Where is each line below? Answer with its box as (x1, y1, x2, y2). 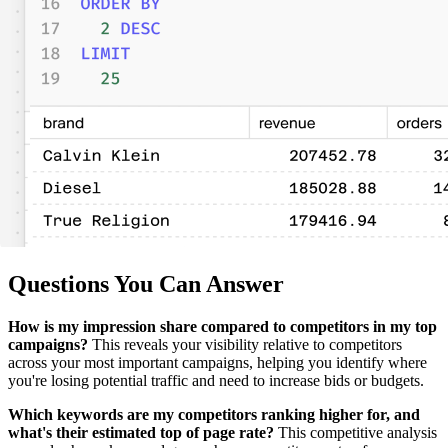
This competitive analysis (274, 424, 437, 442)
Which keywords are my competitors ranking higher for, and (8, 406, 420, 424)
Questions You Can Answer (8, 271, 284, 298)
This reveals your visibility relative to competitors (88, 336, 402, 354)
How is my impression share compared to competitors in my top (8, 318, 437, 336)
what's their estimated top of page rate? (8, 424, 274, 442)
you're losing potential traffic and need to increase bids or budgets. (8, 372, 424, 390)
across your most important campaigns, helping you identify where (8, 354, 427, 372)
